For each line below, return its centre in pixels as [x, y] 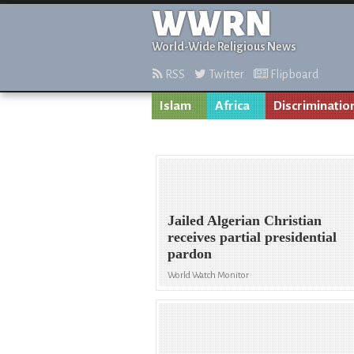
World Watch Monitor [209, 276]
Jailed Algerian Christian [245, 221]
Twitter [225, 74]
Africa [232, 106]
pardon [190, 254]
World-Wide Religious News [224, 47]
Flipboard [293, 74]
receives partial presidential [252, 237]
